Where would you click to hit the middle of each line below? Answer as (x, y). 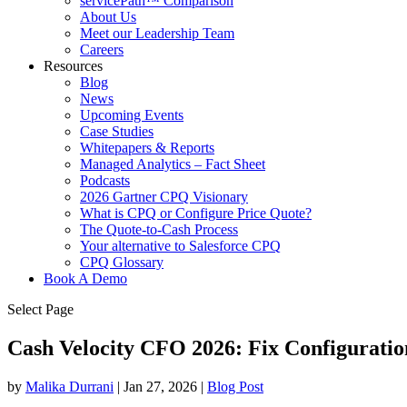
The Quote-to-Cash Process (159, 229)
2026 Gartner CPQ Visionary (164, 197)
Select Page (40, 309)
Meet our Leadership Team (157, 33)
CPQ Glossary (122, 262)
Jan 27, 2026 (160, 386)
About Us (108, 17)
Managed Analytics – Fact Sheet (173, 164)
